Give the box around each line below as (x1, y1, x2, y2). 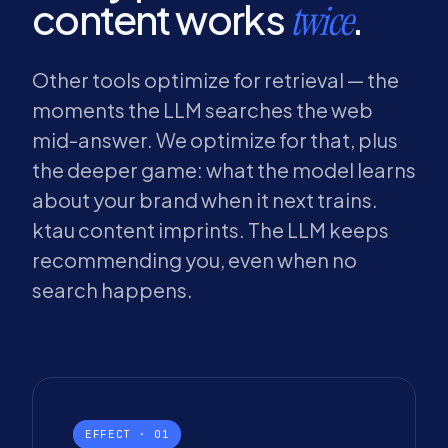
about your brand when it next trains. (32, 187, 378, 212)
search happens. (32, 277, 193, 302)
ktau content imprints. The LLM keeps (32, 217, 389, 242)
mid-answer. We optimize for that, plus (32, 127, 398, 152)
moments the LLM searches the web (32, 97, 373, 122)
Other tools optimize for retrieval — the (32, 67, 399, 92)
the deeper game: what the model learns (32, 157, 416, 182)
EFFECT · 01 (85, 427, 170, 441)
